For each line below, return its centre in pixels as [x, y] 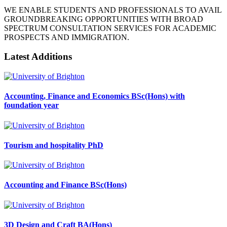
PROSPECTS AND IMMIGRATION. [67, 37]
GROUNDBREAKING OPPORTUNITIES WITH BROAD [104, 19]
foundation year [31, 105]
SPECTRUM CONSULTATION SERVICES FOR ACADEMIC [110, 28]
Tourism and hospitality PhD [54, 145]
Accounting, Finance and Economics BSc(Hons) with [94, 96]
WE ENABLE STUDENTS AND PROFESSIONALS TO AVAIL [113, 10]
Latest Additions [38, 57]
